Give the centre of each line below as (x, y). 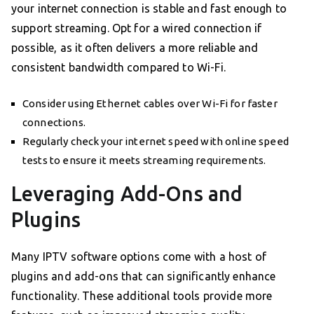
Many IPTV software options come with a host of (139, 257)
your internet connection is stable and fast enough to (149, 9)
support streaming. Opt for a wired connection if (137, 28)
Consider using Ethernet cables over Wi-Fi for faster (150, 104)
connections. (54, 123)
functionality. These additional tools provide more (142, 296)
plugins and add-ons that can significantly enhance (144, 277)
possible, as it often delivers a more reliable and (135, 48)
